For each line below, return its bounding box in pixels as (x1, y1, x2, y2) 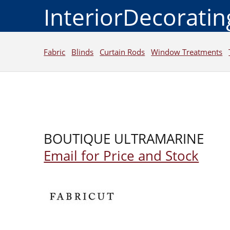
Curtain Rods (100, 46, 145, 57)
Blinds (71, 46, 94, 57)
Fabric (44, 46, 66, 57)
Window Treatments (151, 46, 223, 57)
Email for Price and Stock (44, 146, 199, 165)
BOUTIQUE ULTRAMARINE (44, 129, 204, 148)
